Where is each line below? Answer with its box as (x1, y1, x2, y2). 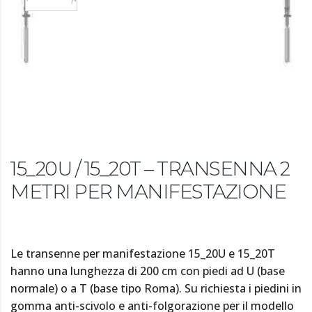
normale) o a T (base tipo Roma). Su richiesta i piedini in (10, 281, 302, 297)
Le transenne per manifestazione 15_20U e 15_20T (10, 246, 275, 262)
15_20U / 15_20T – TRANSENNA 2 (10, 157, 290, 181)
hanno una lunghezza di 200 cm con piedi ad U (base (10, 263, 285, 279)
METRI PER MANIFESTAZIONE (10, 180, 286, 204)
